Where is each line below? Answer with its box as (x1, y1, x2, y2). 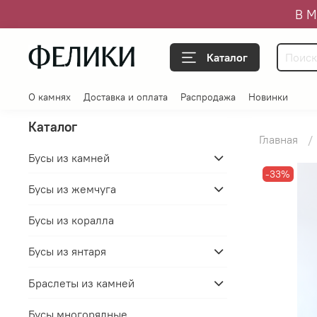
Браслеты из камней (28, 275, 134, 290)
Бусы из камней (28, 150, 110, 165)
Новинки (248, 91, 288, 104)
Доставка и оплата (83, 91, 168, 104)
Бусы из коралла (28, 213, 114, 228)
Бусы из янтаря (28, 244, 106, 259)
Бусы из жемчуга (28, 181, 116, 196)
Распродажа (180, 91, 236, 104)
